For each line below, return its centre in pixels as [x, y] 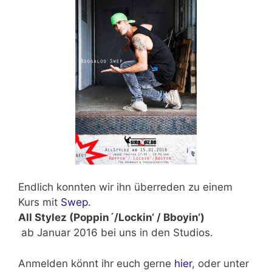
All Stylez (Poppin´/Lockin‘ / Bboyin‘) [111, 218]
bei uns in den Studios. [155, 233]
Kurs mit [39, 202]
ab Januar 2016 [59, 233]
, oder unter [220, 263]
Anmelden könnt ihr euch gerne [96, 263]
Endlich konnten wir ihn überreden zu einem [125, 187]
